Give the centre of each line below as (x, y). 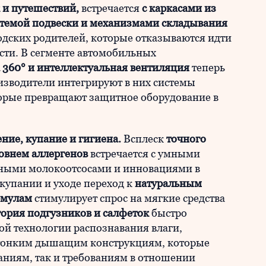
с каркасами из (179, 8)
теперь (207, 67)
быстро (168, 213)
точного (186, 139)
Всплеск (144, 139)
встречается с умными (144, 153)
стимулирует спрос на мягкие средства (129, 198)
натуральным (168, 183)
